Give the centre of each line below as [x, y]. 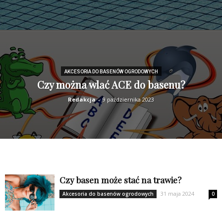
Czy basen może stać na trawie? [120, 180]
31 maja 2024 [177, 194]
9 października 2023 [128, 99]
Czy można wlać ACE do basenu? [111, 84]
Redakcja [82, 99]
